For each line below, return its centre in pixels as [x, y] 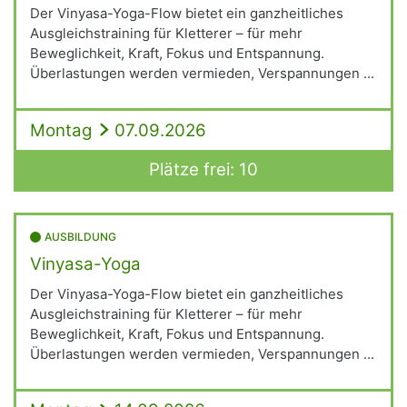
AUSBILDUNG [80, 236]
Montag [61, 130]
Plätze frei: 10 [203, 169]
